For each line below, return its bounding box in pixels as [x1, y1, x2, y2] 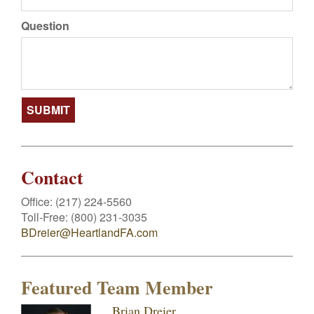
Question [21, 18, 69, 34]
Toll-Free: [21, 209, 71, 225]
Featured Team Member [21, 274, 213, 301]
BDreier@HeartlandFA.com [21, 224, 158, 240]
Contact [21, 164, 83, 191]
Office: [21, 193, 55, 210]
